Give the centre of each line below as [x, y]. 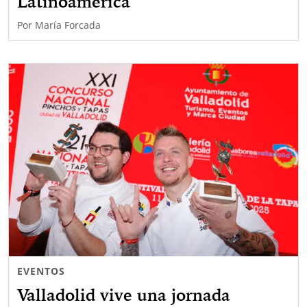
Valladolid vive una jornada [124, 295]
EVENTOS [41, 271]
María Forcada [68, 25]
